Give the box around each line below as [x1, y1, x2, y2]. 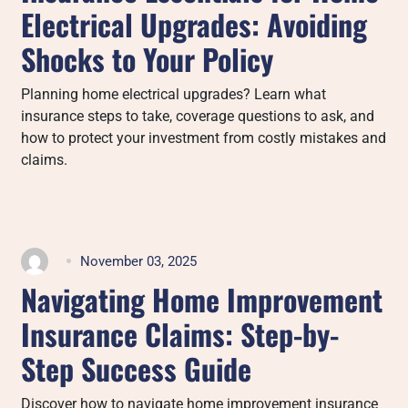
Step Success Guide [21, 346, 252, 390]
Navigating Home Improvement [21, 277, 383, 321]
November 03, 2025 [80, 252, 198, 270]
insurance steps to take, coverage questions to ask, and [21, 107, 375, 125]
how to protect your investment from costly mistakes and [21, 128, 387, 147]
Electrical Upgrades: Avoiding [21, 2, 368, 46]
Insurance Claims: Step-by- [21, 311, 340, 355]
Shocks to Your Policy [21, 36, 274, 80]
